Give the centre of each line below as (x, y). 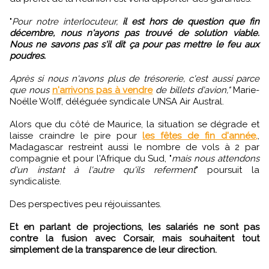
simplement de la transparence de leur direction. (113, 249)
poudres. (28, 56)
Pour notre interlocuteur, (67, 21)
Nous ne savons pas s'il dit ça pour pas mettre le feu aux (134, 44)
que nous (31, 90)
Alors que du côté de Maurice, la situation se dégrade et (134, 124)
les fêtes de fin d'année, (200, 135)
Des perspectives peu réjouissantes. (86, 204)
